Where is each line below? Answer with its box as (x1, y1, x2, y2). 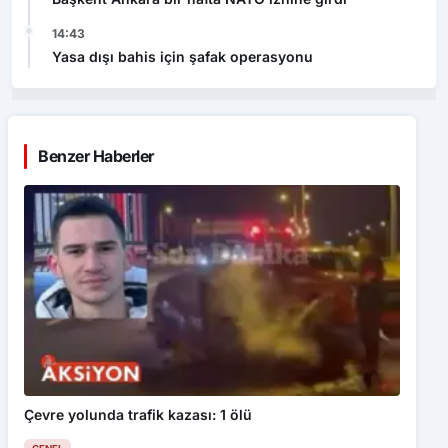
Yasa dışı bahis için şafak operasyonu (52, 47, 313, 65)
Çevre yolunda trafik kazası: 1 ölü (24, 405, 252, 423)
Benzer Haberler (38, 145, 154, 166)
